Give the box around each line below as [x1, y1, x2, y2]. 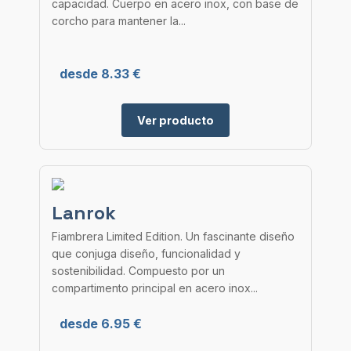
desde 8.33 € [60, 66, 141, 81]
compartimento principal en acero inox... [52, 281, 258, 295]
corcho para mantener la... [52, 14, 186, 27]
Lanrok [52, 201, 116, 225]
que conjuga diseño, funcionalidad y [52, 247, 241, 260]
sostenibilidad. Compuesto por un [52, 264, 225, 277]
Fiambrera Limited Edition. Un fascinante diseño [52, 230, 295, 243]
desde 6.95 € [60, 316, 142, 331]
